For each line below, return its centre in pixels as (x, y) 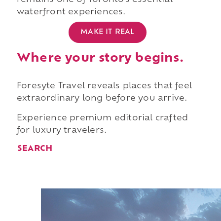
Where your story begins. (100, 58)
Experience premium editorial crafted (102, 118)
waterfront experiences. (71, 13)
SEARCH (35, 149)
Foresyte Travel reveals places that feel (104, 86)
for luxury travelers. (62, 130)
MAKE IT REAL (108, 32)
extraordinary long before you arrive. (102, 98)
